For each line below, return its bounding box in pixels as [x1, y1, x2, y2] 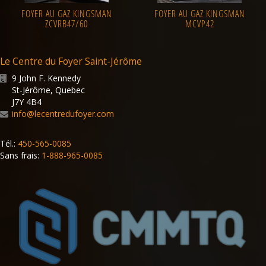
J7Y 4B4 [12, 96, 42, 108]
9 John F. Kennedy [12, 72, 81, 84]
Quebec [55, 84, 85, 96]
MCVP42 [185, 17, 214, 31]
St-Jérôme [12, 84, 50, 96]
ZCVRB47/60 [45, 17, 88, 31]
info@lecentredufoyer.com [12, 108, 114, 120]
